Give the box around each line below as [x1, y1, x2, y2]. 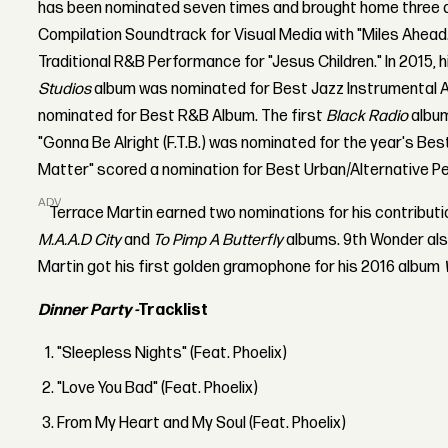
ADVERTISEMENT [38, 195, 135, 211]
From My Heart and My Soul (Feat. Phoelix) [57, 413, 347, 433]
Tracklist [138, 300, 209, 320]
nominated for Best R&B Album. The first [38, 106, 327, 126]
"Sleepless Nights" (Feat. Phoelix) [57, 343, 288, 363]
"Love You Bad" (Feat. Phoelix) [57, 378, 259, 398]
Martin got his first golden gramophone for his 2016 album [38, 257, 444, 277]
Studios [38, 79, 95, 99]
